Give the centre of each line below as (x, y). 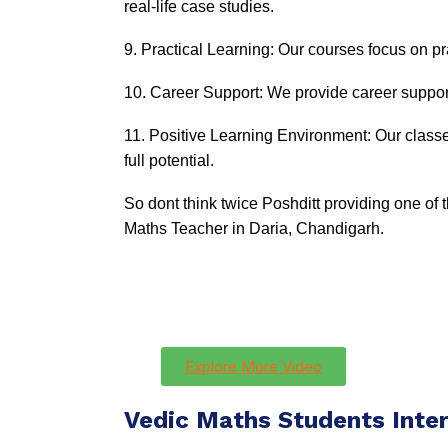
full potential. (169, 160)
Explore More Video (253, 366)
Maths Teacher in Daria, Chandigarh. (254, 228)
